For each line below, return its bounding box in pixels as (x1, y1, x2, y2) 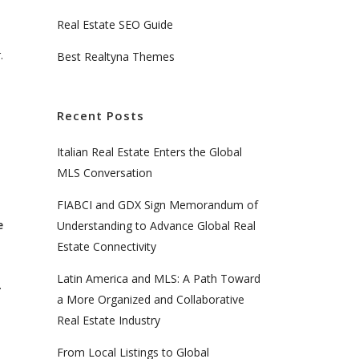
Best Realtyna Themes (57, 49, 175, 65)
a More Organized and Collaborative (57, 292, 244, 308)
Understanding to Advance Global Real (57, 218, 256, 234)
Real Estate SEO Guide (57, 17, 173, 33)
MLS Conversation (57, 165, 152, 181)
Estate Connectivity (57, 239, 156, 255)
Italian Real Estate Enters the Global (57, 144, 242, 160)
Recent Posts (57, 107, 144, 124)
